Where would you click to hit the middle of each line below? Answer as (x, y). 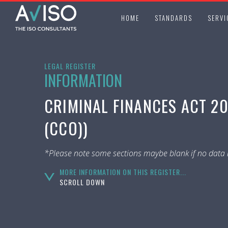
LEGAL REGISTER (70, 66)
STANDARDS (174, 18)
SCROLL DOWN (82, 182)
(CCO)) (66, 128)
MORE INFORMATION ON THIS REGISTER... (123, 172)
